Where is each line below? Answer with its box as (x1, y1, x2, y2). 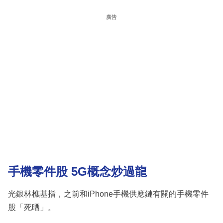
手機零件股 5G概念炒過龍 (8, 165, 147, 179)
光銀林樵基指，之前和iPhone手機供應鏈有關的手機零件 (8, 189, 209, 198)
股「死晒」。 (8, 203, 56, 212)
